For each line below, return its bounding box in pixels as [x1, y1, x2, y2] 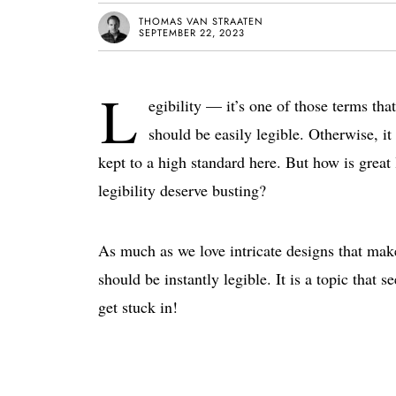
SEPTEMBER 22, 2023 [139, 25, 245, 40]
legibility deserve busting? [98, 179, 266, 201]
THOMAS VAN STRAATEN [139, 13, 263, 28]
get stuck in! [98, 296, 178, 317]
